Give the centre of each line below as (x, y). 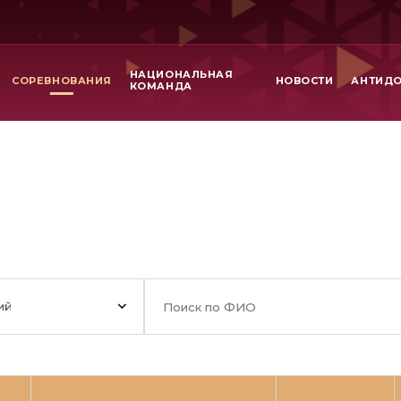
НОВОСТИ (304, 80)
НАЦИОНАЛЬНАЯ (181, 74)
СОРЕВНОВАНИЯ (62, 80)
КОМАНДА (161, 86)
